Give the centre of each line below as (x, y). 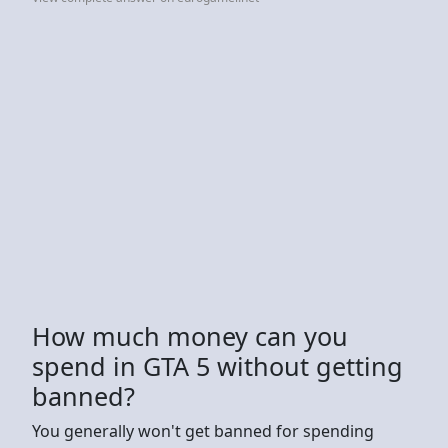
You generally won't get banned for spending (203, 430)
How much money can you (190, 335)
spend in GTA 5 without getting (217, 365)
